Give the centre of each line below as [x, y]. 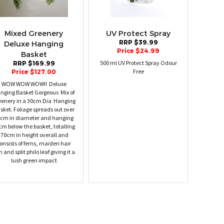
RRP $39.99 [138, 43]
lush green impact [34, 161]
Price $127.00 [34, 72]
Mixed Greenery [34, 33]
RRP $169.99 [34, 64]
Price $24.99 [138, 51]
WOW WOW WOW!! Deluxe [34, 84]
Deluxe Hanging [34, 44]
